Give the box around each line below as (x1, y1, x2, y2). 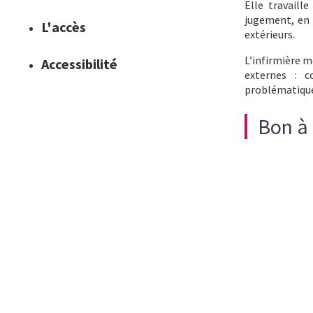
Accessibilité (41, 55, 118, 73)
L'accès (41, 18, 87, 36)
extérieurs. (244, 27, 297, 41)
